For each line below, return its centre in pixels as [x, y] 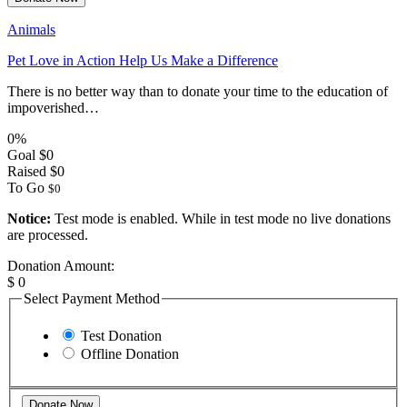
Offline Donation [130, 354]
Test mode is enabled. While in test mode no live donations [221, 218]
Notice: [29, 218]
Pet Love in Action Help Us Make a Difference [143, 60]
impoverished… [53, 107]
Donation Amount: [61, 265]
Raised [27, 171]
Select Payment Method [92, 298]
